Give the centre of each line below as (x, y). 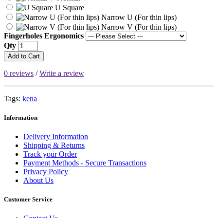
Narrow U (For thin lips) (138, 17)
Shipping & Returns (54, 145)
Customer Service (28, 200)
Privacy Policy (46, 171)
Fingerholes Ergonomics (44, 36)
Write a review (62, 73)
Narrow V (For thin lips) (138, 27)
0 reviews (19, 73)
